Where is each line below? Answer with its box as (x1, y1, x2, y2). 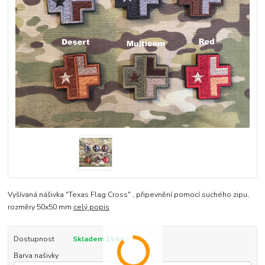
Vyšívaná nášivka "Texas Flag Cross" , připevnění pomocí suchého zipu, (8, 189, 250, 199)
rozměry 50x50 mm (8, 202, 74, 212)
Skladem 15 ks (72, 234, 124, 244)
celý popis (73, 202, 110, 212)
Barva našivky (13, 250, 59, 260)
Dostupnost (13, 234, 54, 244)
